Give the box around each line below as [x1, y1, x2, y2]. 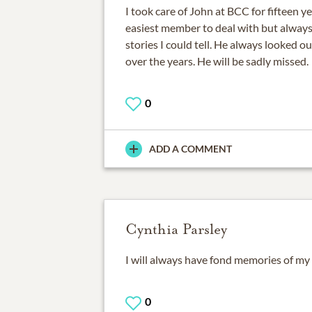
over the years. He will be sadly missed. [125, 54, 309, 68]
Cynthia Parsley [125, 220, 227, 239]
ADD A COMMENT [148, 143, 232, 155]
